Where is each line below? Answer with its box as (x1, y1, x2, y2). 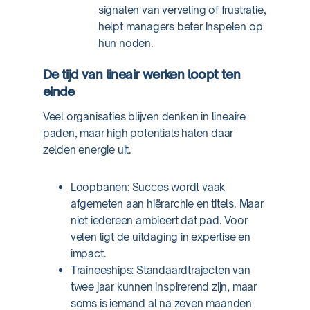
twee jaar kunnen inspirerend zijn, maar (70, 280, 257, 293)
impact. (70, 247, 107, 260)
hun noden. (98, 37, 154, 50)
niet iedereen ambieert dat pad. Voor (70, 214, 248, 227)
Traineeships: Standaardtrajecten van (70, 264, 250, 277)
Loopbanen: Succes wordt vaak (70, 181, 226, 194)
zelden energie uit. (42, 143, 131, 156)
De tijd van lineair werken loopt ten (42, 66, 241, 82)
